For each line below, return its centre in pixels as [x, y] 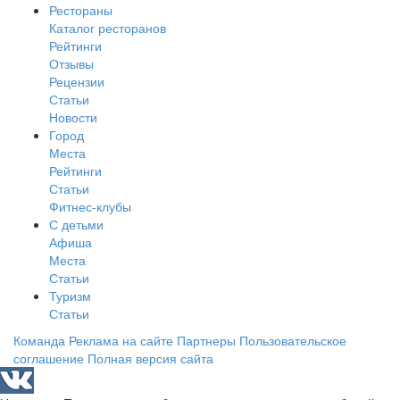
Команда [39, 341]
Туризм [70, 296]
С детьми [76, 225]
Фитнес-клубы [90, 207]
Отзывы [71, 64]
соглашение [49, 358]
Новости [73, 117]
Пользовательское [293, 341]
